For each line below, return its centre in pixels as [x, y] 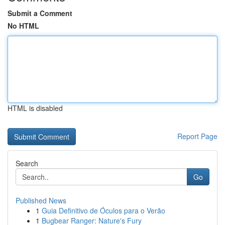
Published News [41, 200]
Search [27, 163]
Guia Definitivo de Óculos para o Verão [103, 210]
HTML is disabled [35, 108]
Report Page [197, 136]
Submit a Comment [40, 13]
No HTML [23, 26]
